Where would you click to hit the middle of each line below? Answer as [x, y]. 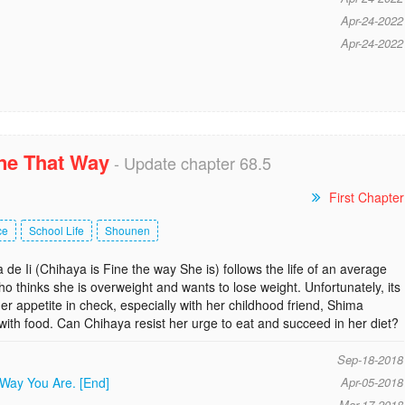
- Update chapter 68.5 [190, 163]
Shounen [127, 230]
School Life [57, 230]
